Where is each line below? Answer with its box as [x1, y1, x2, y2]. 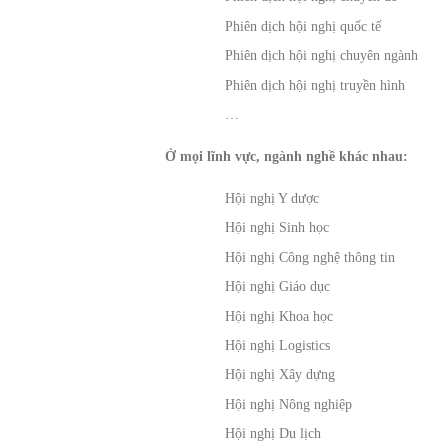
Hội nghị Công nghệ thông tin [225, 249, 396, 265]
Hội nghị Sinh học [225, 220, 330, 236]
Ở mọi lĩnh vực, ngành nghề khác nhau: [165, 149, 409, 165]
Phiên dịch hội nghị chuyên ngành [225, 48, 419, 64]
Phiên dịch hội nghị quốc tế [225, 18, 382, 34]
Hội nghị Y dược [225, 191, 320, 207]
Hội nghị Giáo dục [225, 279, 331, 295]
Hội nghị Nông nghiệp [225, 396, 353, 412]
